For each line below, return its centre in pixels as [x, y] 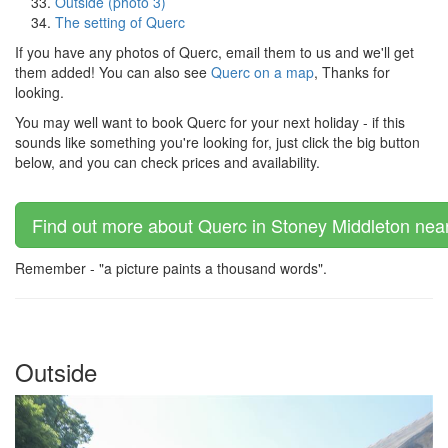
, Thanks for [352, 72]
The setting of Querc [120, 22]
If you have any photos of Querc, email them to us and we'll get [214, 52]
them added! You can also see [113, 72]
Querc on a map [262, 72]
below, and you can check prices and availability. [167, 162]
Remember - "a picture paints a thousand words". [171, 268]
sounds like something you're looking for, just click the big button [217, 142]
